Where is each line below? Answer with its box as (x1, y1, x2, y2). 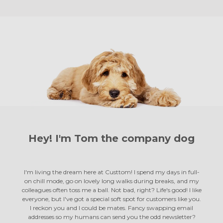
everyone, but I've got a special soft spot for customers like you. (22, 195, 201, 203)
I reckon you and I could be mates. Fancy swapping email (30, 204, 193, 212)
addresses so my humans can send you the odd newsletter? (27, 213, 196, 221)
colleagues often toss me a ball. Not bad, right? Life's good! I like (21, 186, 202, 194)
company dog (121, 132, 195, 144)
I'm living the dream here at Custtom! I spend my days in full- (23, 168, 200, 176)
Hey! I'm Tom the (28, 132, 121, 144)
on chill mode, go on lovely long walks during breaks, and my (24, 177, 199, 185)
